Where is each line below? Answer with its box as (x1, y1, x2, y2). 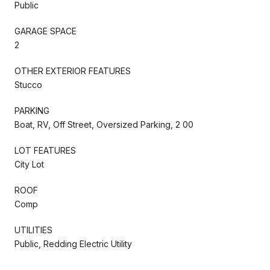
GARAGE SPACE (14, 25, 77, 36)
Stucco (14, 79, 42, 90)
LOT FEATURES (14, 145, 76, 155)
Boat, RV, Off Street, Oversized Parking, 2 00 (14, 119, 193, 130)
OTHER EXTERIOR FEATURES (14, 65, 131, 76)
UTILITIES (14, 224, 52, 235)
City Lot (14, 159, 44, 169)
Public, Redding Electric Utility (14, 238, 132, 249)
